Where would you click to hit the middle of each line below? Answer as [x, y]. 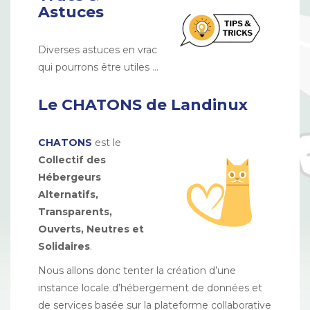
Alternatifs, [68, 194]
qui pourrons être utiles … [98, 67]
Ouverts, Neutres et [91, 229]
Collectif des [72, 160]
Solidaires [64, 246]
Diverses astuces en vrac [98, 50]
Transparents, [75, 212]
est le [107, 143]
